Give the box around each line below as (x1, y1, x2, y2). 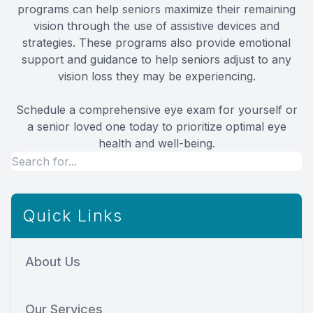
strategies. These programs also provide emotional (22, 35, 291, 50)
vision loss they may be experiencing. (57, 68, 256, 83)
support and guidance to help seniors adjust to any (22, 52, 291, 66)
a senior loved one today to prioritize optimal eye (27, 119, 286, 133)
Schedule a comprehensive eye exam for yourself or (15, 102, 298, 117)
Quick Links (22, 205, 123, 226)
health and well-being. (98, 136, 215, 150)
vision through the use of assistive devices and (34, 18, 279, 33)
